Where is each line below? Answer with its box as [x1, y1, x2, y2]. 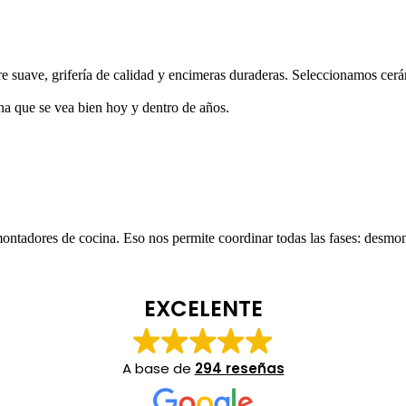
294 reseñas [194, 358, 285, 378]
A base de [121, 358, 195, 378]
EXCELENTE [143, 293, 263, 324]
